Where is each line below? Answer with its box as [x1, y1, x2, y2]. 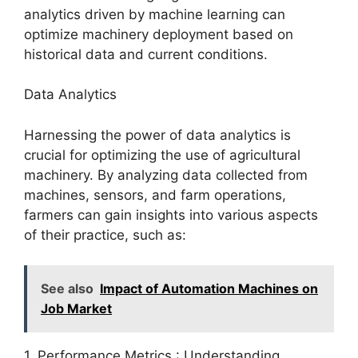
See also [41, 280, 93, 296]
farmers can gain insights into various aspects [24, 206, 318, 223]
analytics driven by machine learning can [24, 6, 285, 22]
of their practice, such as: [24, 226, 186, 243]
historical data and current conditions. [24, 46, 268, 62]
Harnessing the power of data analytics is [24, 126, 291, 143]
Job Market [41, 300, 112, 316]
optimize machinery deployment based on [24, 26, 293, 42]
